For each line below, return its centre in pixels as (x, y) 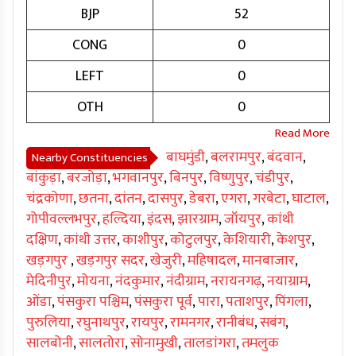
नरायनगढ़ (236, 282)
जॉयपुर (243, 220)
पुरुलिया (48, 323)
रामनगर (190, 323)
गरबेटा (269, 199)
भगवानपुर (138, 178)
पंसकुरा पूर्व (163, 302)
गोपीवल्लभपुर (62, 220)
